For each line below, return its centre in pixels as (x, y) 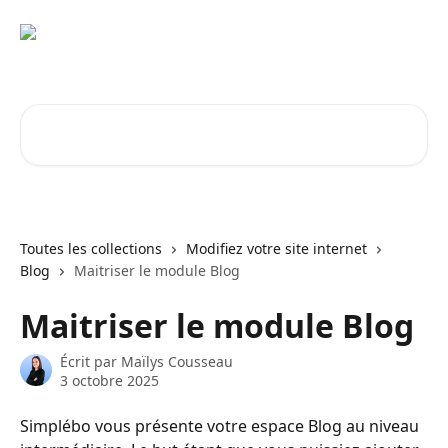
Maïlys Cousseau (177, 361)
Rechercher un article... (106, 115)
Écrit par (90, 361)
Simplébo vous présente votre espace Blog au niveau (221, 426)
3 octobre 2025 (109, 380)
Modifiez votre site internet (276, 248)
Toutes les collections (91, 248)
